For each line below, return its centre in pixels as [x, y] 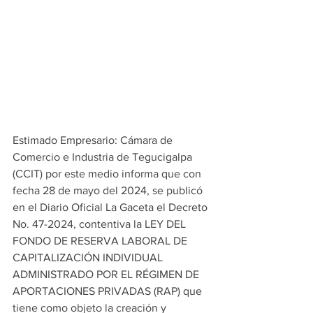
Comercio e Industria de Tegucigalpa [104, 157]
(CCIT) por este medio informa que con [108, 174]
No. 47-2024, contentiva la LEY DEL [101, 224]
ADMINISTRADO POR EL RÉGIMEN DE [107, 274]
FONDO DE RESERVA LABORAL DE [101, 241]
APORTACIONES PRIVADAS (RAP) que [109, 291]
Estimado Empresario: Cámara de [94, 140]
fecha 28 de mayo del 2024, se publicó [109, 190]
